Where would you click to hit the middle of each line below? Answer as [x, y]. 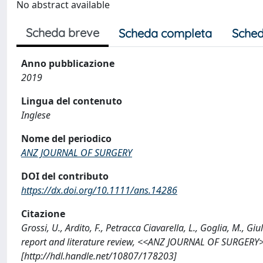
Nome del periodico [66, 139]
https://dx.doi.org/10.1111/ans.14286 [99, 190]
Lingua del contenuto [72, 101]
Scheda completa [165, 33]
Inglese [36, 115]
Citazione [43, 214]
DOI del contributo [65, 176]
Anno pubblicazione [68, 63]
